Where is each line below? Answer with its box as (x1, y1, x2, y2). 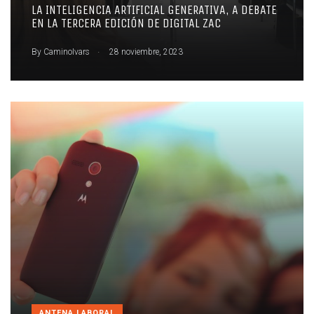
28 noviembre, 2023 (107, 46, 183, 57)
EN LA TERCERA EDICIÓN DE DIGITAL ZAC (32, 15, 221, 32)
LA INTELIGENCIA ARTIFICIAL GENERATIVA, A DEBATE (32, 2, 277, 18)
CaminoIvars (43, 46, 90, 57)
